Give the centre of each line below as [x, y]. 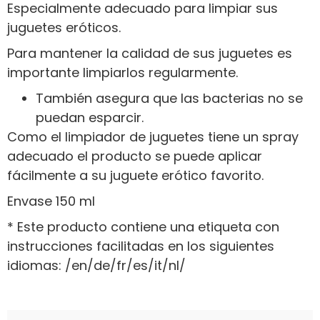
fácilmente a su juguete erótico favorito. [135, 175]
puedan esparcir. [90, 117]
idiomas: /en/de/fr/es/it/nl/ [96, 265]
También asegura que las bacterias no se [169, 98]
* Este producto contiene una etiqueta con [143, 226]
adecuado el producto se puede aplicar [135, 156]
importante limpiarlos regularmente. [122, 72]
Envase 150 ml [51, 201]
